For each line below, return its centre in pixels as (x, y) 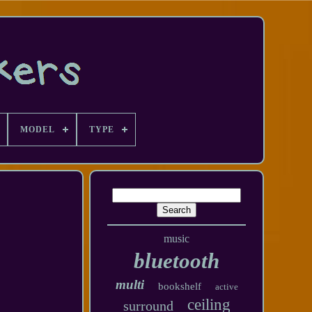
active (226, 287)
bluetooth (177, 261)
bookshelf (179, 286)
